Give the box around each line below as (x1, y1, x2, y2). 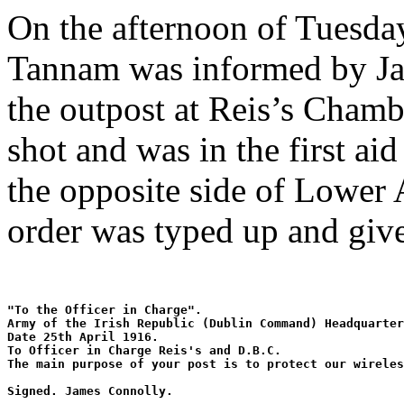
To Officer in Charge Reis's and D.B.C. (7, 343, 289, 357)
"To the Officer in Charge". (7, 302, 209, 317)
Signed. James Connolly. (7, 383, 173, 398)
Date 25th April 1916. (7, 329, 166, 344)
